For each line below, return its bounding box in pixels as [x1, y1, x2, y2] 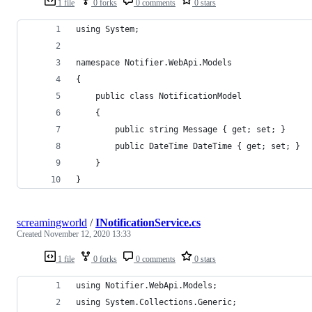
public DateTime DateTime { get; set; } [76, 141, 300, 151]
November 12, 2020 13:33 [44, 228, 131, 239]
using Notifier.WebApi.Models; [76, 280, 217, 290]
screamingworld [17, 216, 87, 228]
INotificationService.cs [95, 216, 201, 228]
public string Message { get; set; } [76, 124, 286, 134]
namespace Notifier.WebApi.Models [76, 57, 232, 68]
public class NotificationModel [76, 91, 242, 101]
